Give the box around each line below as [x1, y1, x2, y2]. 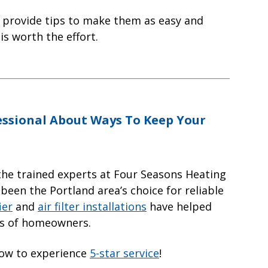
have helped [147, 199, 212, 214]
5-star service [90, 245, 159, 260]
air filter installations [38, 199, 147, 214]
